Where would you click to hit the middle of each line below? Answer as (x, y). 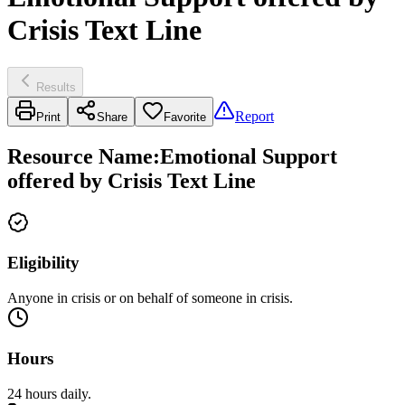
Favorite (185, 117)
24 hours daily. (49, 393)
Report (254, 116)
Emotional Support (249, 156)
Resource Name (80, 156)
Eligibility (43, 263)
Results (56, 87)
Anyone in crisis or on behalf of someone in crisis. (150, 298)
